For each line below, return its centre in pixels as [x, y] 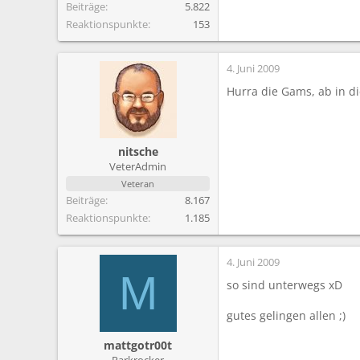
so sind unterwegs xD [284, 284]
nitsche [138, 151]
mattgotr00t [138, 345]
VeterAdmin [138, 166]
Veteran [138, 183]
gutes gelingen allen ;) [286, 315]
